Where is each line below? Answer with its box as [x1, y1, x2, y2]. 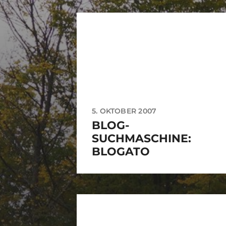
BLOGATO [92, 145, 150, 159]
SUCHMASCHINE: [92, 132, 191, 146]
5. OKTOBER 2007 [92, 106, 157, 116]
